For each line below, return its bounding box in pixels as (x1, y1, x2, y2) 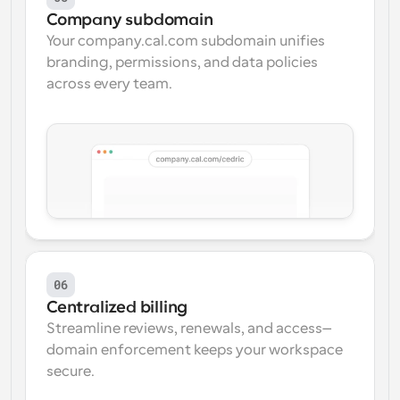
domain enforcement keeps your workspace (46, 342, 343, 358)
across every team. (46, 76, 172, 92)
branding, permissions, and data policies (46, 54, 318, 71)
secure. (46, 363, 95, 379)
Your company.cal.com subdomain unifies (46, 33, 325, 49)
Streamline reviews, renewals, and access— (46, 321, 336, 337)
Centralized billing (46, 298, 188, 316)
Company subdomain (46, 11, 213, 29)
